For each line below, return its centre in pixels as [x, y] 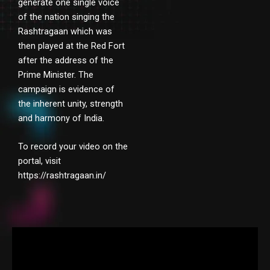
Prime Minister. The [56, 74]
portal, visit [39, 161]
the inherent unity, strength [71, 103]
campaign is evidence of [66, 89]
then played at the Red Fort [71, 46]
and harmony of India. [61, 118]
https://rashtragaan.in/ [62, 176]
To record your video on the [73, 147]
